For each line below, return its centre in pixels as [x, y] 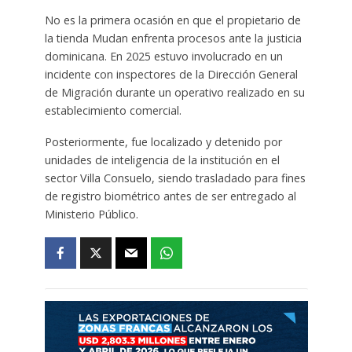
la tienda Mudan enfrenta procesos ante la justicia [173, 38]
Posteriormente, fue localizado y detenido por [163, 142]
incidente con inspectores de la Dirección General [171, 74]
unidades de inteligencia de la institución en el [162, 160]
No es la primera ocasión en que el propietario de [172, 20]
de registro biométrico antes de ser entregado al [170, 196]
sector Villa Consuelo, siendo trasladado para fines [175, 178]
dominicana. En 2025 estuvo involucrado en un [163, 56]
